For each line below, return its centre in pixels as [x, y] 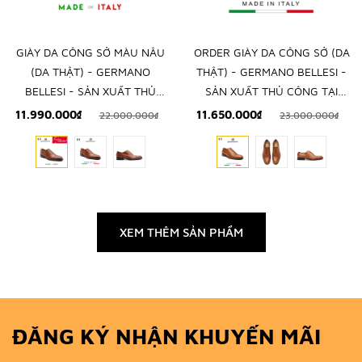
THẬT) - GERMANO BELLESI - [271, 71]
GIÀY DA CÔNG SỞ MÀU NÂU [90, 52]
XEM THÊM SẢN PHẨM [181, 232]
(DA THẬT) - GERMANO [90, 71]
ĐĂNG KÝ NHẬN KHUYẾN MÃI [166, 336]
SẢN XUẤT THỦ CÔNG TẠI [271, 90]
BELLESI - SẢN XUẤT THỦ [90, 90]
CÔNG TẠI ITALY [90, 110]
